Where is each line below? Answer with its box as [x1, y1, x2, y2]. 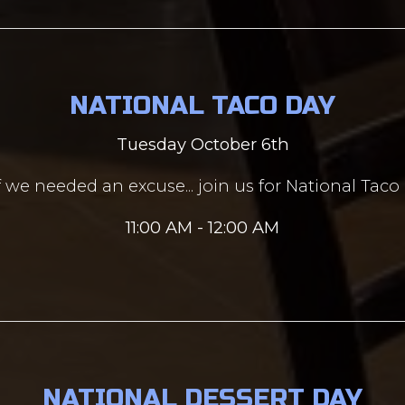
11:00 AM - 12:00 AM [126, 217, 279, 238]
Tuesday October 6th [116, 134, 289, 155]
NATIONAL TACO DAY [70, 90, 335, 121]
